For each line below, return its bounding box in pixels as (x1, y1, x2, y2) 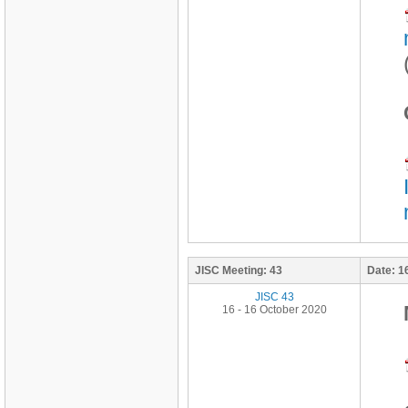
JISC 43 (254, 291, 294, 303)
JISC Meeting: (195, 264, 267, 277)
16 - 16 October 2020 (221, 303, 327, 316)
